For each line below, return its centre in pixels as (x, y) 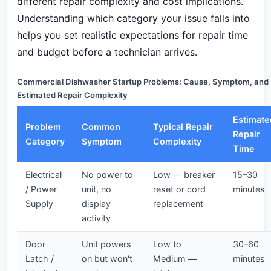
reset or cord (179, 189)
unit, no (96, 189)
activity (96, 218)
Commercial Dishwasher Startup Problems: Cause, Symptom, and (143, 82)
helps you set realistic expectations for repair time (132, 35)
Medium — (175, 259)
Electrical (44, 175)
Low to (167, 244)
